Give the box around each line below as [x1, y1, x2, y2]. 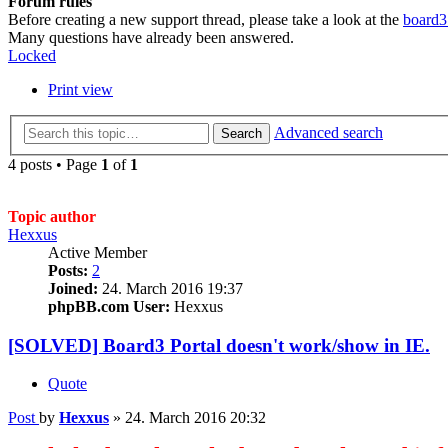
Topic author [8, 208, 96, 225]
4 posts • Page [8, 156, 101, 173]
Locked [8, 47, 56, 65]
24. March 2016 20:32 [125, 409, 266, 427]
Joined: [48, 280, 98, 297]
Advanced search [274, 124, 383, 141]
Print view [48, 81, 113, 99]
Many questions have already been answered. [8, 29, 294, 47]
